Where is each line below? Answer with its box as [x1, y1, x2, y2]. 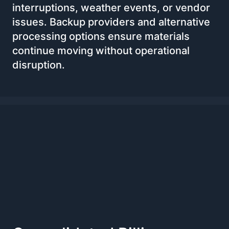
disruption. [12, 58, 65, 71]
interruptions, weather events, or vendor [12, 1, 210, 14]
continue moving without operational [12, 44, 190, 57]
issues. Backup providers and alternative [12, 15, 210, 28]
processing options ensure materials [12, 30, 190, 42]
